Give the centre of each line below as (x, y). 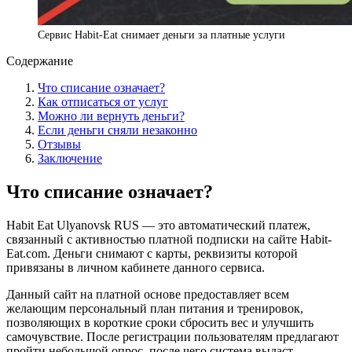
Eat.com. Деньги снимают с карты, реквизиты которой (152, 253)
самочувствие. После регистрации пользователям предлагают (172, 336)
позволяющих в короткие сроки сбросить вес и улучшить (160, 322)
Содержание (40, 60)
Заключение (70, 158)
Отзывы (59, 144)
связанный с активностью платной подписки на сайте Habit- (169, 239)
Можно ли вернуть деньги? (111, 115)
